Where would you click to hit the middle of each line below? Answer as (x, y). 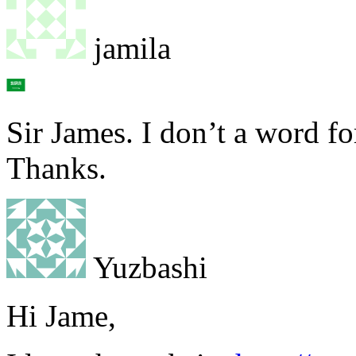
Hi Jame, (61, 315)
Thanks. (56, 168)
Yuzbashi (147, 267)
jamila (128, 48)
